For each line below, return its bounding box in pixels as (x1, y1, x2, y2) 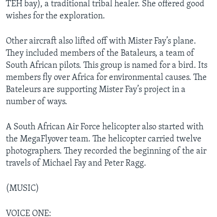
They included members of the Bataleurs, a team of (6, 48, 194, 58)
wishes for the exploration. (6, 11, 105, 21)
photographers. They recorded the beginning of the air (6, 146, 206, 156)
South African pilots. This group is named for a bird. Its (6, 61, 207, 70)
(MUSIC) (6, 184, 39, 193)
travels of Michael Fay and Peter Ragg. (6, 158, 146, 168)
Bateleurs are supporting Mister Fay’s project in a (6, 85, 186, 94)
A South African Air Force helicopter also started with (6, 122, 203, 132)
